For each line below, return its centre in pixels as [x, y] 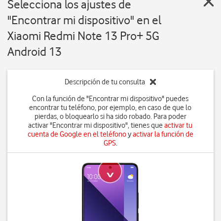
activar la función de [163, 134]
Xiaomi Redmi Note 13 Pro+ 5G [83, 36]
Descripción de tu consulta [105, 82]
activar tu [179, 125]
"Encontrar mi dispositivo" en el [84, 20]
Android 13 [35, 52]
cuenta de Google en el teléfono [77, 134]
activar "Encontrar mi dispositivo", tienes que [96, 125]
